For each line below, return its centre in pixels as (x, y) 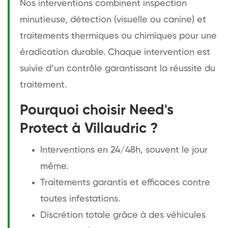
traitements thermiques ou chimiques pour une (118, 36)
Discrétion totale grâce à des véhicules (123, 215)
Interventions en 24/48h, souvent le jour (124, 150)
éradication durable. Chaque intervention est (115, 52)
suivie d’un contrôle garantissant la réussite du (118, 68)
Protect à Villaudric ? (89, 129)
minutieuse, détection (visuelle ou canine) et (113, 20)
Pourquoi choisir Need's (97, 110)
